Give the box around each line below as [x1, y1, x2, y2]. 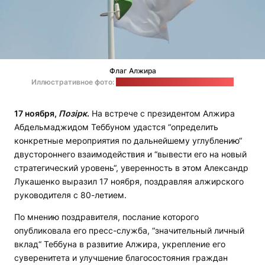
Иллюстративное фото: [31, 77, 116, 87]
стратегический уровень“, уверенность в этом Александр [14, 163, 248, 173]
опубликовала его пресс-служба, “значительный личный [14, 225, 244, 236]
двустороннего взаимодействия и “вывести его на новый [14, 149, 247, 160]
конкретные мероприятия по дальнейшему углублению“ [14, 135, 242, 146]
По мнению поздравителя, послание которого [14, 212, 199, 222]
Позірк [59, 108, 87, 119]
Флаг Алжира [109, 66, 156, 76]
